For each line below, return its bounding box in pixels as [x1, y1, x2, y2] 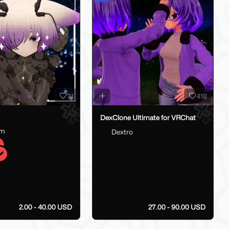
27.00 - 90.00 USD [148, 203, 205, 212]
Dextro [111, 128, 133, 136]
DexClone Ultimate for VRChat [100, 113, 196, 122]
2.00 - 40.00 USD [19, 203, 72, 212]
